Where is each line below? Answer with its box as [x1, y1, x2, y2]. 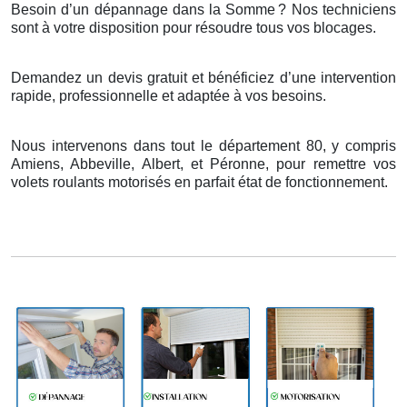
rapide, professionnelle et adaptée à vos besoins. [11, 87, 326, 104]
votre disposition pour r [50, 19, 200, 35]
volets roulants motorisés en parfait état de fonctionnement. [11, 174, 388, 190]
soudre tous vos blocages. [208, 19, 376, 35]
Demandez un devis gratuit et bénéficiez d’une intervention [11, 69, 396, 85]
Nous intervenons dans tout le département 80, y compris [11, 137, 396, 154]
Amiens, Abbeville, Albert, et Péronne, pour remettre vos [11, 155, 396, 172]
